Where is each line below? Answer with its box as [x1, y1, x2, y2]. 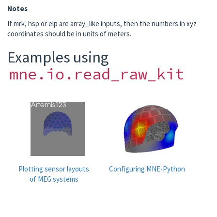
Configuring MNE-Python [108, 164, 185, 173]
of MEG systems [29, 174, 78, 184]
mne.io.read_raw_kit [9, 64, 184, 84]
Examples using [7, 47, 108, 67]
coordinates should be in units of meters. [7, 29, 131, 38]
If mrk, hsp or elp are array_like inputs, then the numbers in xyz [7, 19, 197, 28]
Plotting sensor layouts [18, 164, 89, 173]
